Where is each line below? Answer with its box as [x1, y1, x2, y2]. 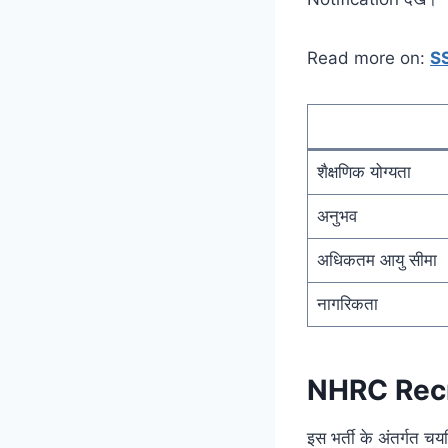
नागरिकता [316, 293, 378, 314]
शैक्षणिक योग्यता [316, 161, 411, 182]
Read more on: [307, 47, 430, 68]
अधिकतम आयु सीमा [316, 249, 437, 270]
